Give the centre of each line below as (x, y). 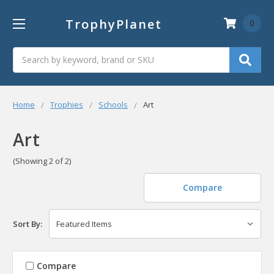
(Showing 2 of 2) (42, 161)
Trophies (67, 104)
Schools (113, 104)
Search (26, 53)
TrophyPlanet (113, 24)
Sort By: (28, 224)
